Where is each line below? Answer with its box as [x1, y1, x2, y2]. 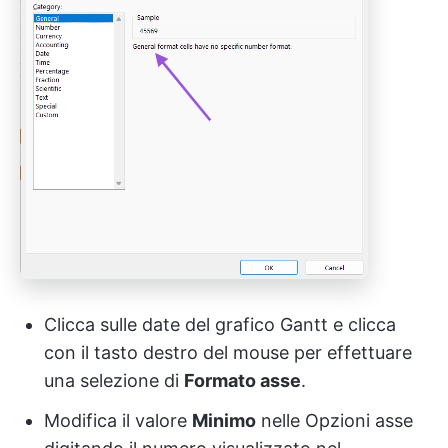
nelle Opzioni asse [256, 409, 413, 431]
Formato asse [184, 369, 301, 391]
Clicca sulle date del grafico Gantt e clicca [44, 313, 396, 335]
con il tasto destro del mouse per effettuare [44, 341, 412, 363]
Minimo [192, 409, 256, 431]
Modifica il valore [44, 409, 192, 431]
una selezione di [44, 369, 184, 391]
